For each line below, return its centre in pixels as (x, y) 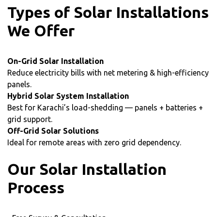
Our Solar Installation (87, 169)
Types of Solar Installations (108, 12)
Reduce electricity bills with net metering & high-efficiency (108, 72)
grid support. (30, 119)
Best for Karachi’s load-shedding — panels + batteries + (105, 107)
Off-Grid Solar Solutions (53, 131)
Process (36, 187)
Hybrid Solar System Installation (68, 96)
